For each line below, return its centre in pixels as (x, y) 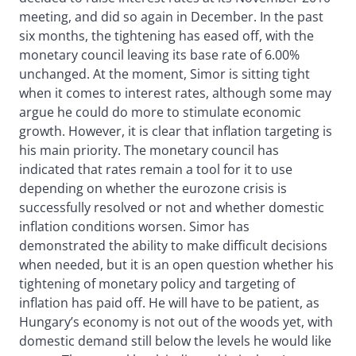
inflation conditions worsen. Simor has (134, 227)
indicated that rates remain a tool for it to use (156, 170)
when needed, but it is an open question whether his (176, 265)
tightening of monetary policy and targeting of (157, 284)
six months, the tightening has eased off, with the (166, 36)
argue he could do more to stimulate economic (160, 112)
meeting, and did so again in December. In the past (171, 17)
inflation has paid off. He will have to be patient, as (169, 303)
